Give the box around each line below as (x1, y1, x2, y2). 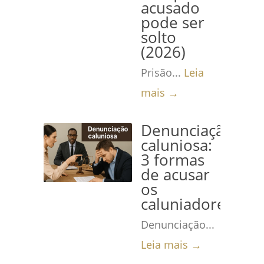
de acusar (141, 164, 210, 185)
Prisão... (141, 65, 184, 80)
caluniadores (141, 194, 233, 214)
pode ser (141, 12, 204, 33)
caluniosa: (141, 135, 212, 156)
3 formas (141, 150, 204, 170)
